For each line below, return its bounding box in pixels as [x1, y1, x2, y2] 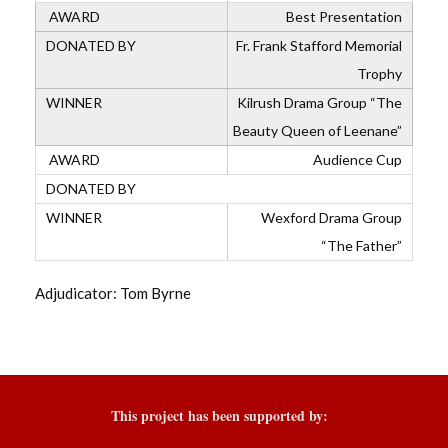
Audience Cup [310, 151, 402, 168]
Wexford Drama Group [261, 209, 402, 226]
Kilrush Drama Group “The [237, 94, 402, 111]
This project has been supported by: [110, 405, 328, 426]
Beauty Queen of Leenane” [233, 122, 402, 139]
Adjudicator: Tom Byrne [35, 284, 191, 302]
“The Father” [321, 237, 402, 254]
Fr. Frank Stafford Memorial [236, 37, 402, 54]
